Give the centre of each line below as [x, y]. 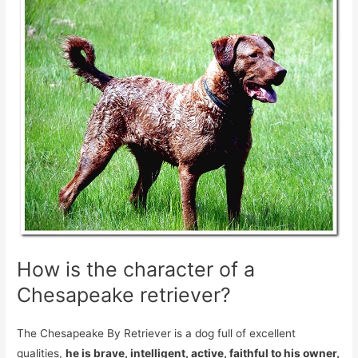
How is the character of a [136, 270]
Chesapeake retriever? [124, 295]
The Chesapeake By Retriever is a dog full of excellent [157, 334]
